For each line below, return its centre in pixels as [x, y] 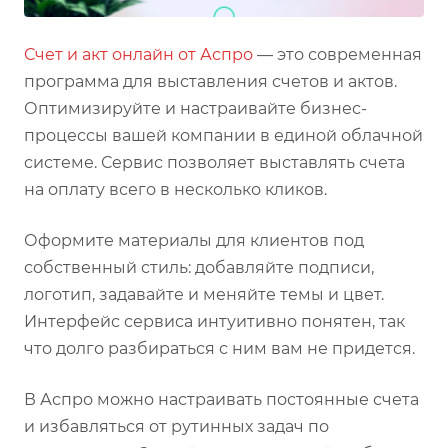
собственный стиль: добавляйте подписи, [199, 268]
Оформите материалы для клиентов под [194, 241]
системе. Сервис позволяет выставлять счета [214, 163]
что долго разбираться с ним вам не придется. [219, 349]
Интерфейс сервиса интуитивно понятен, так [214, 322]
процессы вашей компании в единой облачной [223, 136]
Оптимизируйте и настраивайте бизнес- [195, 109]
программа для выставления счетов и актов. [210, 82]
